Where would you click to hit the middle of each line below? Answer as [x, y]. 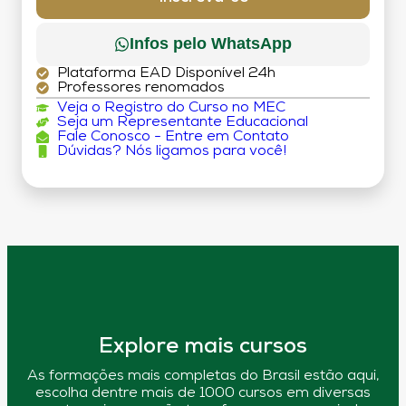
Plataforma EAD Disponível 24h [166, 73]
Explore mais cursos [203, 348]
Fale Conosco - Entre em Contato [173, 136]
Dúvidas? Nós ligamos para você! [171, 151]
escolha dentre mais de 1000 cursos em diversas [203, 394]
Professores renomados [140, 87]
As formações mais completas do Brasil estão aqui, [203, 377]
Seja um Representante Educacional [182, 122]
